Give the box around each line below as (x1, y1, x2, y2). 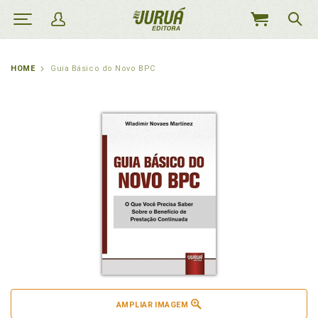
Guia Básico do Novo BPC (50, 64, 155, 73)
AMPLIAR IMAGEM (116, 300, 189, 309)
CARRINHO (243, 45, 292, 55)
